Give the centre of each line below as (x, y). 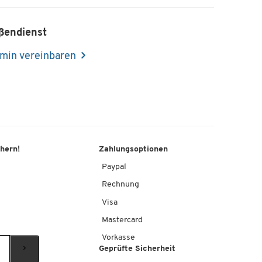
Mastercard (123, 220)
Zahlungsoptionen (134, 150)
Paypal (114, 167)
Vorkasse (119, 238)
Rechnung (121, 185)
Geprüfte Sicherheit (137, 249)
